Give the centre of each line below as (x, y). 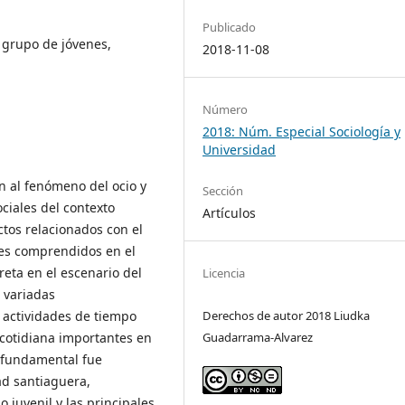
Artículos (230, 212)
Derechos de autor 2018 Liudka (287, 316)
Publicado (230, 27)
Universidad (240, 149)
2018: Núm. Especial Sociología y (302, 131)
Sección (223, 190)
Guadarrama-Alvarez (258, 338)
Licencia (224, 273)
